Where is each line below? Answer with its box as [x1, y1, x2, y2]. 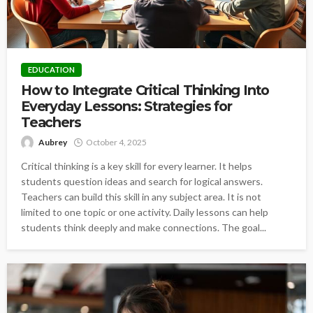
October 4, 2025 [86, 136, 147, 147]
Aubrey [38, 136, 67, 147]
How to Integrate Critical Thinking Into [21, 81, 270, 99]
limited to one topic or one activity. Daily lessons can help [21, 205, 268, 218]
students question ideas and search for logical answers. [21, 175, 263, 187]
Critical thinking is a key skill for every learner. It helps [21, 159, 252, 172]
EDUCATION [28, 64, 75, 74]
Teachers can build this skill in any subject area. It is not [21, 190, 261, 203]
